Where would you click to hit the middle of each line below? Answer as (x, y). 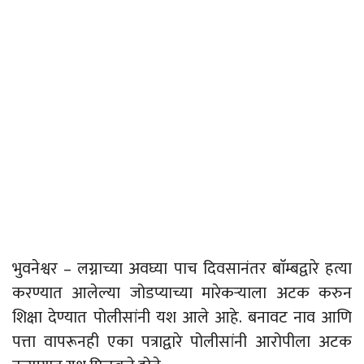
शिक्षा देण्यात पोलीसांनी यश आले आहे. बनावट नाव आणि (182, 318)
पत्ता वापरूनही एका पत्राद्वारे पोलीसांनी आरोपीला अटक (182, 342)
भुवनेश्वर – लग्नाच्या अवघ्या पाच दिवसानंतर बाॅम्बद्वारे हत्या (182, 269)
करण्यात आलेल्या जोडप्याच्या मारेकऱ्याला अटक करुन (182, 294)
